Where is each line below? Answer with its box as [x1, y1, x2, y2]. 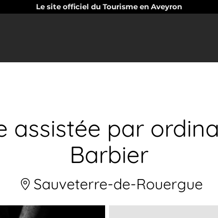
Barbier [70, 140, 148, 169]
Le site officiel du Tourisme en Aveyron [36, 2, 182, 11]
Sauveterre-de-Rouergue [30, 175, 203, 193]
